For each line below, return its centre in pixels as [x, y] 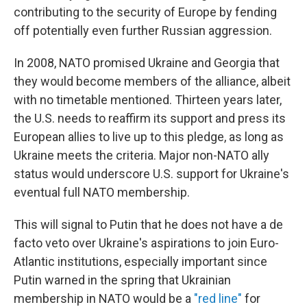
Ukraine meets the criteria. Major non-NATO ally [142, 155]
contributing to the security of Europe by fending [145, 12]
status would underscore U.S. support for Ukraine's [151, 174]
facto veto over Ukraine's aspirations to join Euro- [146, 243]
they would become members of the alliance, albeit [152, 81]
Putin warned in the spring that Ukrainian [122, 280]
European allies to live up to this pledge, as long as [149, 137]
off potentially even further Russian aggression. [143, 30]
